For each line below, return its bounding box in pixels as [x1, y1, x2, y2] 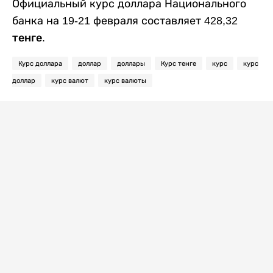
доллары [117, 59, 145, 67]
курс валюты [104, 76, 146, 84]
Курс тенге [161, 59, 196, 67]
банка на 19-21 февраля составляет [12, 14, 204, 27]
